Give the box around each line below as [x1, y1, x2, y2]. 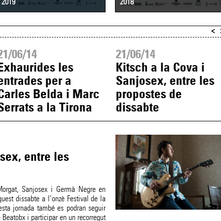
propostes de [115, 86, 182, 102]
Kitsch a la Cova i [115, 60, 205, 75]
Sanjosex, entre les [115, 73, 215, 89]
